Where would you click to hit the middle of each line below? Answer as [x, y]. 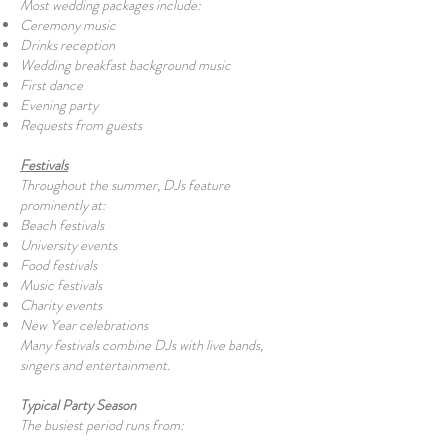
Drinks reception [67, 45]
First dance [51, 85]
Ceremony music [68, 25]
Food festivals [58, 265]
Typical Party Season [78, 405]
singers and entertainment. [95, 365]
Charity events [61, 305]
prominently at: [63, 205]
